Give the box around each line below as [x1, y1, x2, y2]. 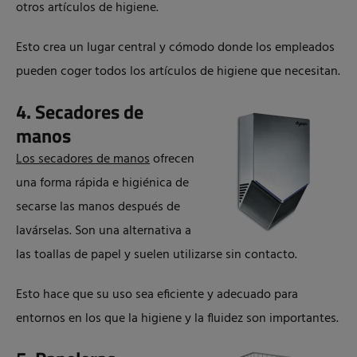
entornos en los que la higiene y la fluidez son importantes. [16, 308, 339, 329]
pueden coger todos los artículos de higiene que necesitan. [16, 61, 340, 82]
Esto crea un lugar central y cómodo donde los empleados [16, 37, 335, 58]
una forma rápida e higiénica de [16, 173, 189, 194]
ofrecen [150, 149, 194, 170]
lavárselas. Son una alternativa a [16, 221, 191, 241]
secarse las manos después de [16, 197, 180, 218]
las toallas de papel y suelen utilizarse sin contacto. [16, 245, 297, 265]
